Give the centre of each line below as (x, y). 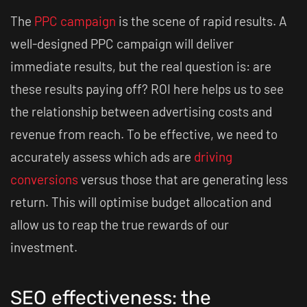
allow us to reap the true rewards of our (120, 224)
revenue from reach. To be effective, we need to (144, 134)
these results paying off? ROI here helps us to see (147, 89)
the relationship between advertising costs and (141, 111)
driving (213, 157)
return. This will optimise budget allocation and (141, 202)
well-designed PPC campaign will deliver (122, 44)
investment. (44, 247)
